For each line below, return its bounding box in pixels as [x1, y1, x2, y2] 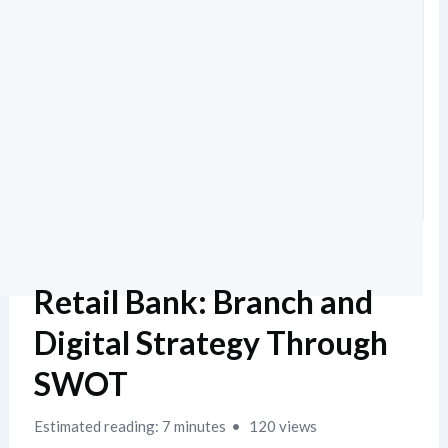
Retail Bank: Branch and [33, 282, 373, 321]
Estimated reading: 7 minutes [33, 417, 226, 435]
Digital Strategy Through [33, 323, 388, 362]
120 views [245, 417, 317, 435]
